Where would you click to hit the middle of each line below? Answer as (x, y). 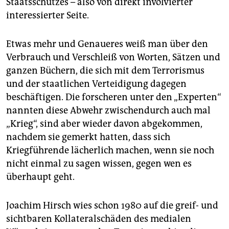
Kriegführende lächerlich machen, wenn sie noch (110, 150)
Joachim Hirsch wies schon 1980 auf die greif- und (112, 205)
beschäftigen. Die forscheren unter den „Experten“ (114, 97)
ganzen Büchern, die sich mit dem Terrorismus (105, 70)
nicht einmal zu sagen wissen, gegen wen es (99, 163)
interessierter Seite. (48, 15)
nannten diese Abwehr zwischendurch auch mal (108, 110)
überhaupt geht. (40, 177)
